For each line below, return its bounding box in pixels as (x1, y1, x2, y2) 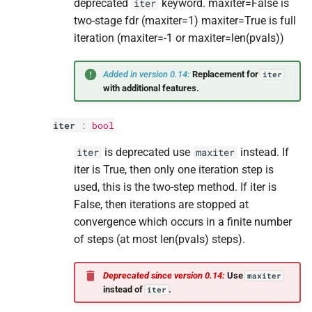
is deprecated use (102, 146, 193, 159)
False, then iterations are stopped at (74, 198, 249, 211)
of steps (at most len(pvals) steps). (74, 233, 245, 246)
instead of (102, 283, 145, 295)
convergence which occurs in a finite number (74, 215, 292, 228)
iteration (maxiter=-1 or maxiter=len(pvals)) (74, 31, 284, 45)
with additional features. (102, 82, 199, 93)
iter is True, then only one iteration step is (74, 163, 274, 176)
